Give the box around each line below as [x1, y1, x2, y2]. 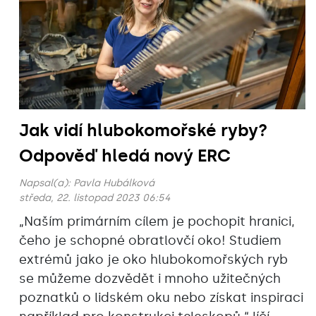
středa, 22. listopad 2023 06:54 [19, 192, 170, 205]
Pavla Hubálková [73, 177, 154, 190]
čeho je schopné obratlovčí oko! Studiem [19, 233, 281, 249]
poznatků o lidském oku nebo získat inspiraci [19, 290, 303, 306]
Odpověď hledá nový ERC [19, 145, 231, 166]
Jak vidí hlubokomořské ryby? [19, 120, 267, 141]
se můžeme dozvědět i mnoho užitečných [19, 271, 281, 287]
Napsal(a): [19, 177, 73, 190]
